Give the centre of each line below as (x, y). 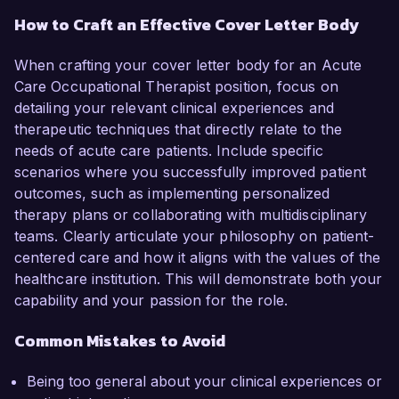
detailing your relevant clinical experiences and (174, 108)
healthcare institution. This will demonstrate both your (199, 279)
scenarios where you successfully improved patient (190, 172)
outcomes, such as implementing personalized (172, 194)
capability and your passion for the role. (151, 301)
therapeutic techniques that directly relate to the (178, 130)
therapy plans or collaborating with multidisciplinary (191, 215)
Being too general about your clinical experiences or (204, 382)
